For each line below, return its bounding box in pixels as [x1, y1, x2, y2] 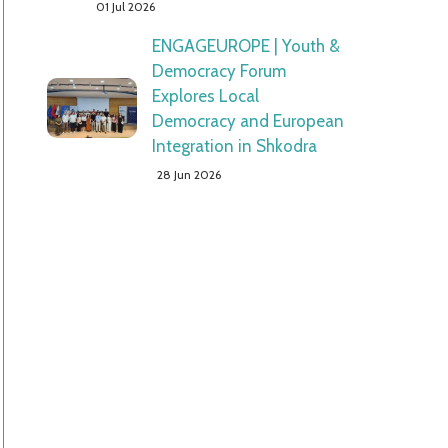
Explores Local [151, 86, 259, 106]
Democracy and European [151, 111, 344, 131]
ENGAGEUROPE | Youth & [151, 36, 340, 56]
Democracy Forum [151, 61, 286, 81]
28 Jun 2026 [156, 167, 221, 182]
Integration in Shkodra [151, 136, 317, 156]
